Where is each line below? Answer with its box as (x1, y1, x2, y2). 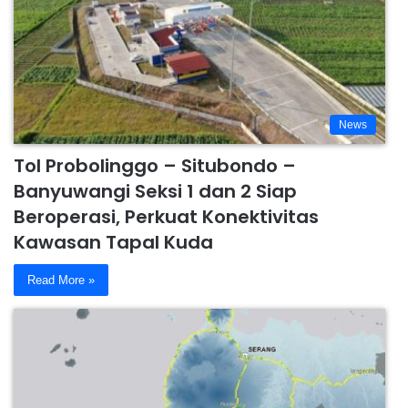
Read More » (27, 272, 95, 287)
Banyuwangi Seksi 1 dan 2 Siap (14, 178, 297, 204)
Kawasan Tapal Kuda (14, 229, 213, 255)
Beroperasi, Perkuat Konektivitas (14, 203, 319, 229)
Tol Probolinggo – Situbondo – (14, 152, 296, 178)
